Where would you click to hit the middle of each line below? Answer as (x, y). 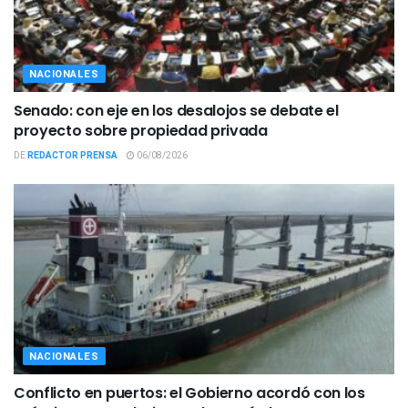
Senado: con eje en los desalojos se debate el (176, 111)
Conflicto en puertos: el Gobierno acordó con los (189, 393)
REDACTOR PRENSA (72, 156)
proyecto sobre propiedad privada (141, 131)
